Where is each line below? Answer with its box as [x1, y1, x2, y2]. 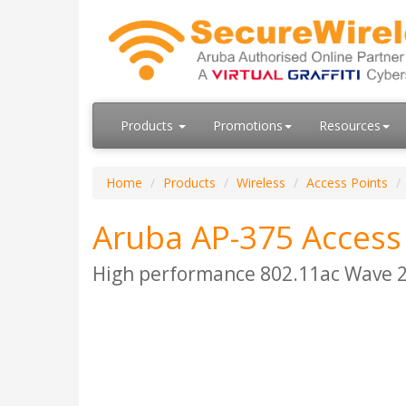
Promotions [213, 117, 283, 134]
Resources [319, 117, 381, 134]
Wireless [237, 174, 285, 191]
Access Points [306, 174, 388, 191]
